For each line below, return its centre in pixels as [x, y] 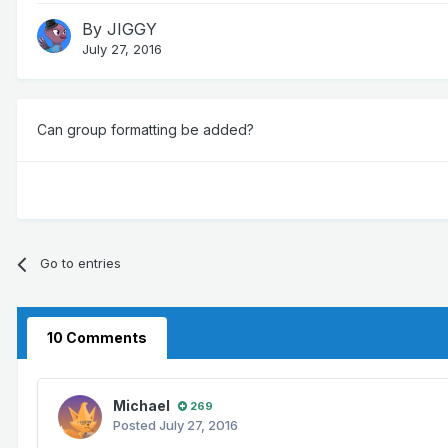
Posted [136, 425]
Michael [141, 406]
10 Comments [97, 338]
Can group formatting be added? [145, 130]
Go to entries [81, 263]
